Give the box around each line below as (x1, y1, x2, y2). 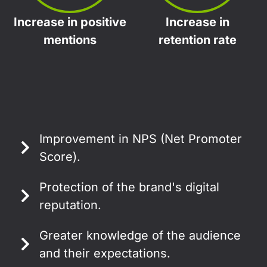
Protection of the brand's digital (39, 179, 220, 194)
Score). (39, 149, 81, 164)
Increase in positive (13, 15, 126, 30)
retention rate (158, 33, 237, 48)
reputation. (39, 197, 102, 212)
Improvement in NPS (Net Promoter (39, 131, 243, 146)
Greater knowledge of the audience (39, 228, 241, 243)
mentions (43, 33, 97, 48)
